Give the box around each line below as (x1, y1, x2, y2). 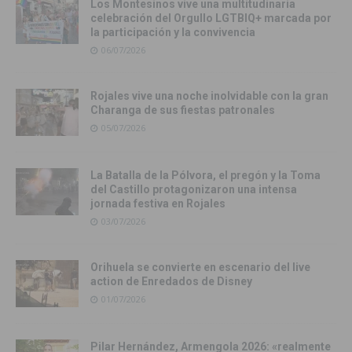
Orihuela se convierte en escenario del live (90, 261, 310, 274)
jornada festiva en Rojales (90, 197, 225, 211)
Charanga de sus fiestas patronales (90, 104, 275, 117)
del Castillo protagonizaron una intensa (90, 183, 297, 196)
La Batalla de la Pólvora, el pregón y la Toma (90, 169, 321, 182)
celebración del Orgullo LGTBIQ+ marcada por (90, 12, 332, 25)
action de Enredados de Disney (90, 275, 252, 288)
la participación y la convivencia (90, 26, 255, 39)
